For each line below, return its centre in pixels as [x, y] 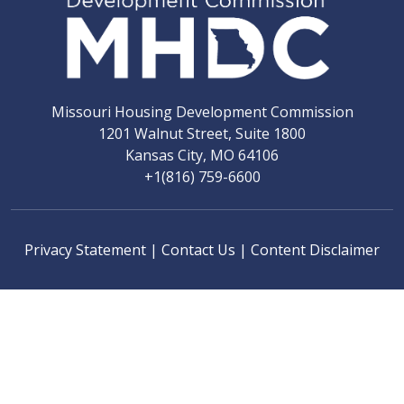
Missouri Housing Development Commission [202, 111]
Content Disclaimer [315, 249]
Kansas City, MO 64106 [202, 155]
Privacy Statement [87, 249]
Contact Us [200, 249]
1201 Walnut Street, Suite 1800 [202, 133]
